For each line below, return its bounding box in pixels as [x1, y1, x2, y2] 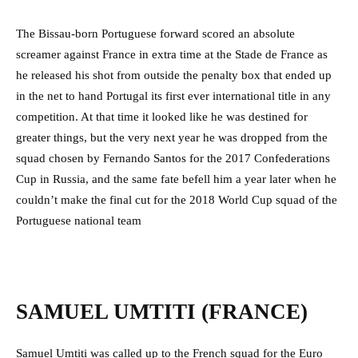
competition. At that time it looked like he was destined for [16, 109, 308, 123]
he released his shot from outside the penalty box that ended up [16, 68, 332, 82]
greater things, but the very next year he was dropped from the [16, 130, 328, 144]
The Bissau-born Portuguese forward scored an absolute [16, 26, 295, 40]
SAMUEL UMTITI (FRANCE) [16, 299, 308, 324]
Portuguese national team [16, 213, 141, 227]
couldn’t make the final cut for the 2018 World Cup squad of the [16, 193, 337, 206]
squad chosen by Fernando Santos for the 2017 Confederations [16, 151, 330, 165]
